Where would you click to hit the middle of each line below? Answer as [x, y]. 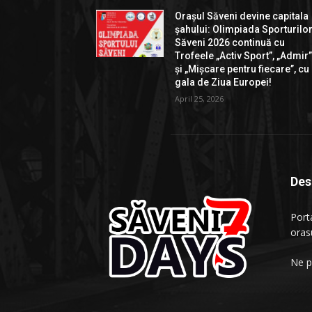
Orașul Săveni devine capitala [242, 16]
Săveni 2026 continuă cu [230, 43]
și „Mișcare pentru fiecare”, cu [242, 69]
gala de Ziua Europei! [224, 83]
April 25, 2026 [200, 99]
